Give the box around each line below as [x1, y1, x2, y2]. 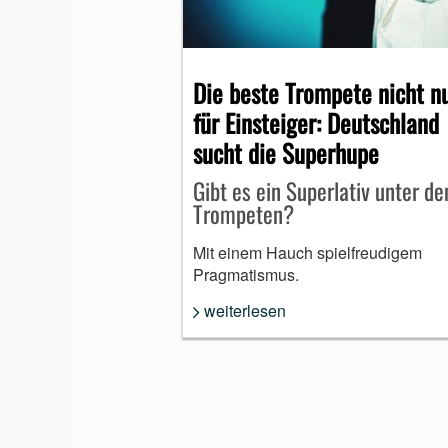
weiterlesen [204, 298, 286, 322]
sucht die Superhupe [193, 133, 379, 171]
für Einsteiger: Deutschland [193, 103, 439, 141]
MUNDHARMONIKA [200, 32, 339, 54]
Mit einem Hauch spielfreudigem [193, 240, 422, 264]
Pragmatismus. [193, 262, 299, 286]
